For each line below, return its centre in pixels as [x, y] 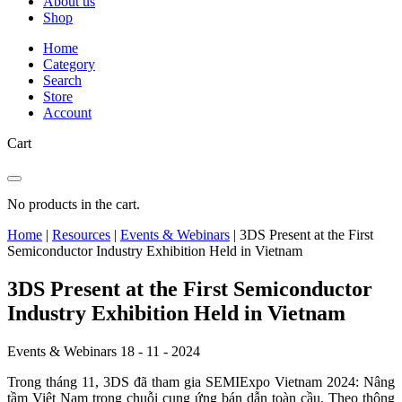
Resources [81, 235]
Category [69, 64]
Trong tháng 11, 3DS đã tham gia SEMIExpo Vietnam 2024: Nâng [201, 381]
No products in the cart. [74, 204]
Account [67, 113]
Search [62, 80]
